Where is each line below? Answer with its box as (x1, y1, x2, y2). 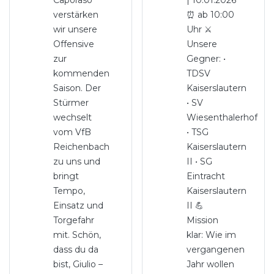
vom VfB (53, 127, 92, 138)
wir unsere (53, 24, 98, 35)
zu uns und (53, 156, 101, 167)
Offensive (53, 39, 95, 50)
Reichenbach (53, 141, 110, 152)
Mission (186, 215, 218, 226)
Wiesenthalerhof (186, 112, 257, 123)
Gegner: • (186, 53, 226, 64)
